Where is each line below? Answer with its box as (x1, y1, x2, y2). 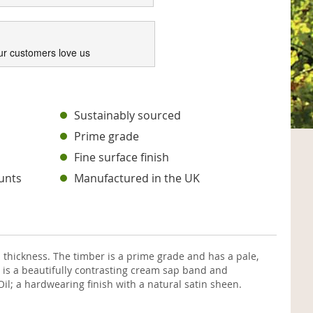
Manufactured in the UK (74, 170, 201, 186)
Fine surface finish (74, 150, 170, 165)
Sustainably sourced (74, 108, 182, 123)
